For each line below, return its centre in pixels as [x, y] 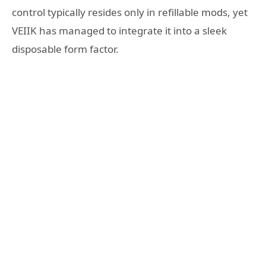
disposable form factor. [65, 49]
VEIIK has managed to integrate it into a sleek [119, 31]
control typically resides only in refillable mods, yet [130, 12]
